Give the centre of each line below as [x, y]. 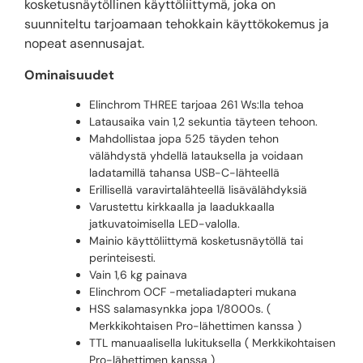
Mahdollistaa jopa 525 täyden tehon [184, 139]
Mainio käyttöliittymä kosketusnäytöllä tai [196, 241]
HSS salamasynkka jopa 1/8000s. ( [180, 309]
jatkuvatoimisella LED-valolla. [164, 224]
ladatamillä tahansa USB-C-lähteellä [184, 173]
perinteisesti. [122, 258]
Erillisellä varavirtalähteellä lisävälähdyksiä [198, 190]
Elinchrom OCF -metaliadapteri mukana [193, 292]
